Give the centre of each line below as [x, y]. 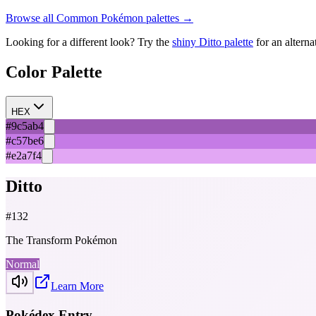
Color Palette [54, 72]
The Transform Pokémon [61, 241]
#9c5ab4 [25, 126]
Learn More [77, 286]
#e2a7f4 [24, 155]
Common [77, 18]
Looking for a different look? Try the [87, 42]
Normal [23, 265]
